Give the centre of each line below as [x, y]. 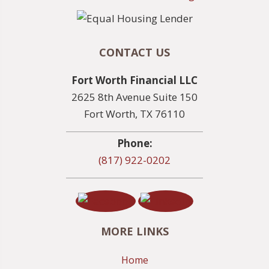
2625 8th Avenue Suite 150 [134, 97]
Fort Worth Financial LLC [134, 80]
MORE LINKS [134, 231]
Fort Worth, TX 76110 [134, 114]
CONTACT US [134, 53]
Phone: [134, 144]
